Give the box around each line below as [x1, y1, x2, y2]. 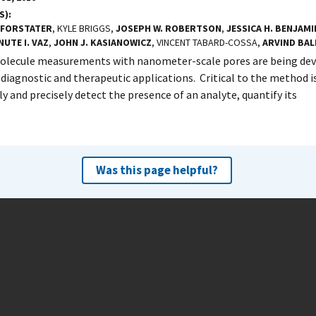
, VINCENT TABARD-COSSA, [152, 36, 262, 49]
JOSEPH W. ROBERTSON [116, 22, 221, 35]
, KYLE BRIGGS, [52, 22, 116, 35]
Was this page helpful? [95, 162, 218, 178]
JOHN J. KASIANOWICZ [54, 36, 152, 49]
